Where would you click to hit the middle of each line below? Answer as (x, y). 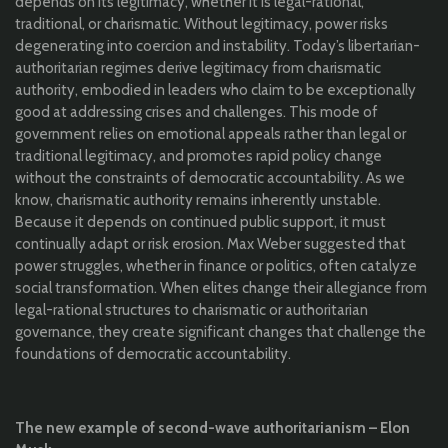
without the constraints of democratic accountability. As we (210, 178)
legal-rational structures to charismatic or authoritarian (191, 310)
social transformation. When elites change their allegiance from (221, 288)
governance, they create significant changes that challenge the (220, 332)
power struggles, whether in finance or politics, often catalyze (216, 266)
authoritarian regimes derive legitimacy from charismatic (198, 68)
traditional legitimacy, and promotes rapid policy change (198, 156)
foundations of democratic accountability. (153, 354)
